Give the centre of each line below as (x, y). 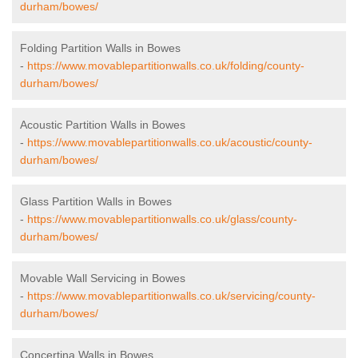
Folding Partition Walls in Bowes (100, 48)
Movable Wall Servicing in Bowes (103, 278)
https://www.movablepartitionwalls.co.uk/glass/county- (162, 219)
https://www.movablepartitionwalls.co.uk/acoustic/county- (170, 143)
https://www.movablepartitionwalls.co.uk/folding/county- (166, 66)
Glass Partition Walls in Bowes (96, 202)
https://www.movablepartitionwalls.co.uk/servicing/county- (171, 296)
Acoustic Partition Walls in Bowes (103, 125)
